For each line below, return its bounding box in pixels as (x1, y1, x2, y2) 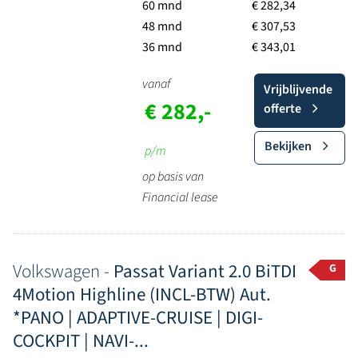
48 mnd (141, 18, 182, 35)
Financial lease (141, 189, 218, 206)
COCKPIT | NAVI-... (13, 328, 149, 354)
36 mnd (141, 38, 182, 56)
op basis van (141, 168, 204, 185)
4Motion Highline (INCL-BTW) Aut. (13, 281, 271, 308)
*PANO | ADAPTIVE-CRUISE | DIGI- (13, 304, 263, 331)
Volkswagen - (13, 258, 113, 284)
